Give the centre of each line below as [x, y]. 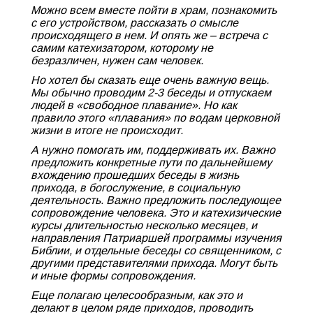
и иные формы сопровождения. [113, 276]
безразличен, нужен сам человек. [117, 60]
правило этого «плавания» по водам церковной [155, 118]
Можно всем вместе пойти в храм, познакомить [154, 10]
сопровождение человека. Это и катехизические [156, 213]
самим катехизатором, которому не [122, 48]
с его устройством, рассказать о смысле [134, 23]
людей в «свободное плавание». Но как [134, 105]
